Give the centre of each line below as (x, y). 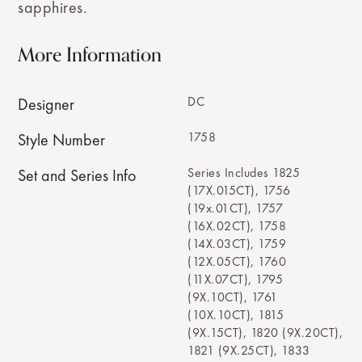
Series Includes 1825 (244, 173)
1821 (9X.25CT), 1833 (248, 350)
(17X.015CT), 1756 (239, 190)
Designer (46, 104)
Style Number (62, 140)
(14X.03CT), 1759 (237, 244)
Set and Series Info (77, 175)
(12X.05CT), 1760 (237, 261)
